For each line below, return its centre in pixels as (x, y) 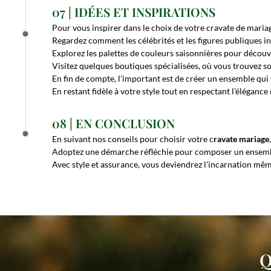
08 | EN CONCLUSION (113, 123)
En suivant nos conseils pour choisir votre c (133, 139)
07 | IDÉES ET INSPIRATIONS (134, 12)
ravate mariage (241, 139)
